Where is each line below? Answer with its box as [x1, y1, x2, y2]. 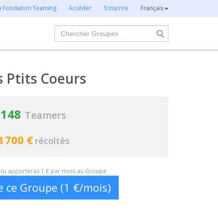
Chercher [54, 25, 90, 36]
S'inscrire [104, 4, 128, 12]
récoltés [35, 135, 70, 146]
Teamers [25, 109, 66, 122]
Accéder [69, 4, 91, 12]
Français [141, 4, 163, 12]
